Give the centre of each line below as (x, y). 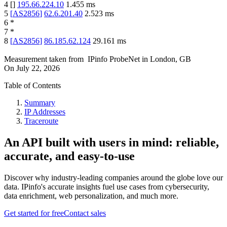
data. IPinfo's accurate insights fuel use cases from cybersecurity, (107, 187)
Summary (40, 103)
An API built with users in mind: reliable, (111, 143)
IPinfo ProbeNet (115, 59)
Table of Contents (32, 86)
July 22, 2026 (38, 68)
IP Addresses (45, 112)
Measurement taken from (44, 59)
